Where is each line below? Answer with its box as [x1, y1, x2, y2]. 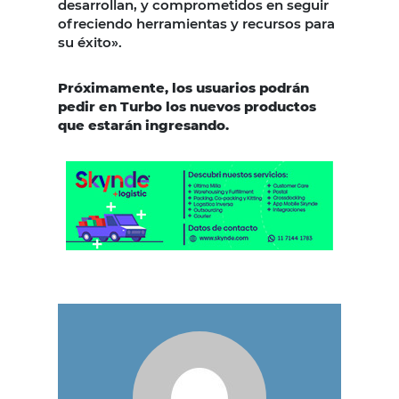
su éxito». [58, 34, 122, 52]
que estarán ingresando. [58, 117, 229, 134]
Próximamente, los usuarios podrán [58, 79, 309, 97]
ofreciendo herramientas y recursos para [58, 15, 335, 33]
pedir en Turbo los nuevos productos [58, 98, 316, 116]
